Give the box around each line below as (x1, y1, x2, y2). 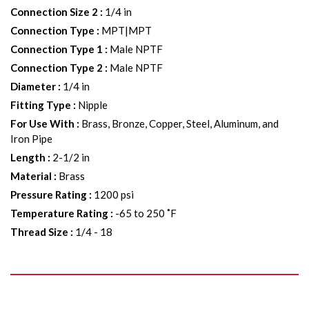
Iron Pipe (10, 132, 52, 145)
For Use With (10, 117, 74, 130)
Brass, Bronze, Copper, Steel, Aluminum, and (81, 117, 279, 130)
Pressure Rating (10, 188, 87, 201)
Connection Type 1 (10, 43, 103, 55)
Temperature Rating (10, 207, 108, 219)
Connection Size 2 (10, 6, 98, 18)
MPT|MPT (101, 24, 152, 37)
